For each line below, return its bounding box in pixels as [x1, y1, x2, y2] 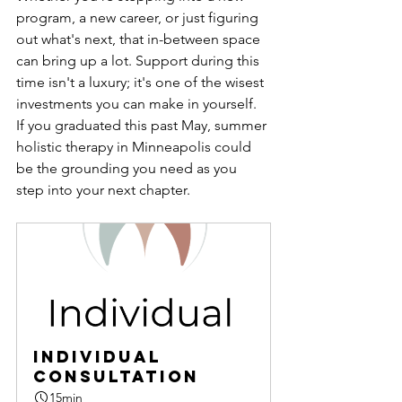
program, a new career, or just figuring [16, 9, 262, 27]
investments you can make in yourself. [16, 95, 257, 113]
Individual [33, 346, 169, 368]
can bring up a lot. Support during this [16, 52, 263, 70]
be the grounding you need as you [16, 160, 240, 178]
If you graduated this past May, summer [16, 117, 270, 135]
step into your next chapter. [16, 181, 190, 199]
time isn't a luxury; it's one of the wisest [16, 74, 267, 92]
